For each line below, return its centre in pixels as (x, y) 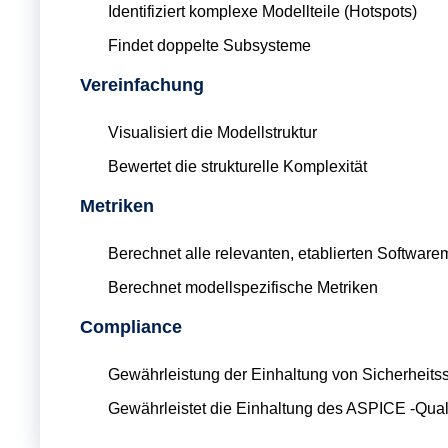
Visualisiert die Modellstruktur (212, 132)
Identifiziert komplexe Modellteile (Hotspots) (262, 11)
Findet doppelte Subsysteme (209, 45)
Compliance (131, 326)
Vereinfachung (142, 84)
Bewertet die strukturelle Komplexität (237, 166)
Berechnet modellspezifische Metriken (243, 287)
